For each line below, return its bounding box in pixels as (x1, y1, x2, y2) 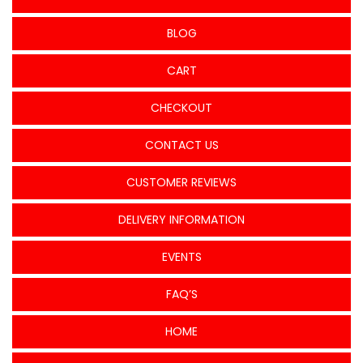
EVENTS (161, 248, 202, 265)
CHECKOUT (151, 99, 212, 116)
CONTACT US (144, 136, 219, 153)
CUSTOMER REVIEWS (126, 173, 237, 190)
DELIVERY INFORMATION (118, 211, 245, 228)
